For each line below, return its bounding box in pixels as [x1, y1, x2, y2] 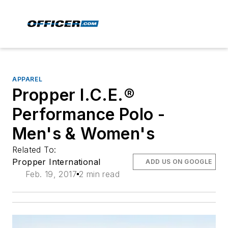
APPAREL [12, 75, 43, 83]
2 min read [79, 169, 120, 179]
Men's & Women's [12, 124, 155, 144]
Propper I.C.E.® [12, 85, 135, 105]
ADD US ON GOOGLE [146, 158, 212, 165]
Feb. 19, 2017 [25, 169, 77, 179]
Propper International [12, 157, 101, 167]
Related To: [12, 145, 59, 155]
